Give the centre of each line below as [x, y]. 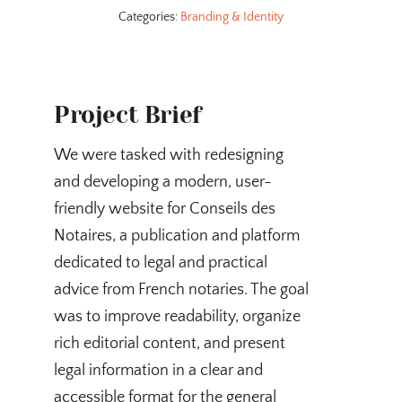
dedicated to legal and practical [160, 262]
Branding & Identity [232, 17]
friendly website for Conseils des [164, 209]
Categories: [149, 17]
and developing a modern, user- [162, 182]
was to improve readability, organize [177, 316]
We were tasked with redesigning [168, 155]
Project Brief [127, 114]
